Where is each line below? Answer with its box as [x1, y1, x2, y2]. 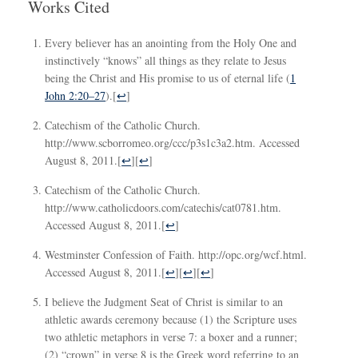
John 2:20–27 [45, 87, 106, 103]
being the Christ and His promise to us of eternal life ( [45, 70, 291, 86]
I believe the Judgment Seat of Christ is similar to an [45, 293, 284, 309]
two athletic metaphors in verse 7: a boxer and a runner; [45, 328, 298, 344]
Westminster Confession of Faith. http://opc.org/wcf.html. [45, 246, 308, 262]
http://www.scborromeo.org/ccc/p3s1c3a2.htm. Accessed [45, 134, 300, 150]
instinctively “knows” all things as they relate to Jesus [45, 52, 287, 68]
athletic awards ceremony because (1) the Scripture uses [45, 311, 297, 327]
